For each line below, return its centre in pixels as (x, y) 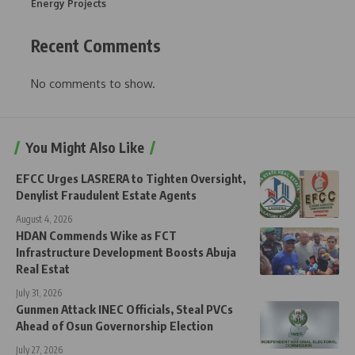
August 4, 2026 (44, 219)
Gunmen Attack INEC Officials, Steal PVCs (124, 309)
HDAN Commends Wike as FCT (96, 236)
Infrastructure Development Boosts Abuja (126, 252)
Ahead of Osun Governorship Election (115, 326)
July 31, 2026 (39, 293)
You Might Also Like (85, 148)
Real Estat (43, 269)
